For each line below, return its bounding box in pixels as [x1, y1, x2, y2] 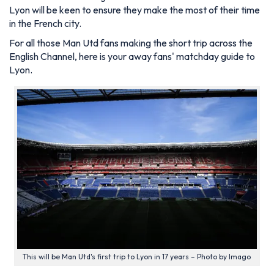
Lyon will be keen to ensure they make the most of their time [9, 4, 260, 16]
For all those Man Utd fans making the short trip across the [9, 37, 253, 49]
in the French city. [9, 17, 81, 29]
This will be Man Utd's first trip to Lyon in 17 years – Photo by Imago [23, 252, 251, 262]
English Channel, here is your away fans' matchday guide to [9, 50, 255, 62]
